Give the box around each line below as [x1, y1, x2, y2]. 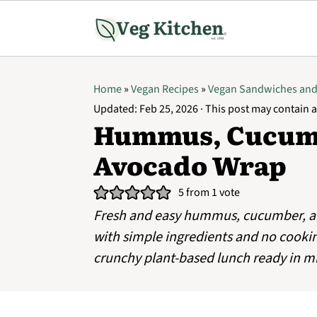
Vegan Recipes [131, 81, 199, 97]
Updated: [93, 101, 139, 117]
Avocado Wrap [93, 146, 287, 183]
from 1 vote [184, 185, 240, 200]
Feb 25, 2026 [139, 101, 198, 117]
